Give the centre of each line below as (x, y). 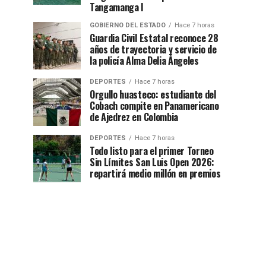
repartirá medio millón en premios (155, 173)
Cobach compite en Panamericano (154, 106)
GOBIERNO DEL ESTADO (128, 25)
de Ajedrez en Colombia (134, 117)
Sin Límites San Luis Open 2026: (152, 162)
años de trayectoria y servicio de (153, 49)
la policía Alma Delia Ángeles (144, 61)
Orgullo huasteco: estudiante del (153, 94)
